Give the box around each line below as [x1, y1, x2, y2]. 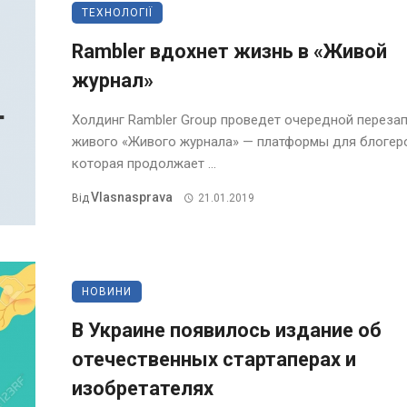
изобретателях [72, 377, 213, 401]
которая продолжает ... [72, 155, 216, 173]
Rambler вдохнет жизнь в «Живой [72, 40, 387, 64]
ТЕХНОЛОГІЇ [82, 6, 153, 20]
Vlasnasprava [91, 190, 173, 205]
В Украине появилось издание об [72, 319, 382, 342]
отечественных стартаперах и [72, 348, 356, 372]
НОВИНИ [82, 285, 132, 299]
